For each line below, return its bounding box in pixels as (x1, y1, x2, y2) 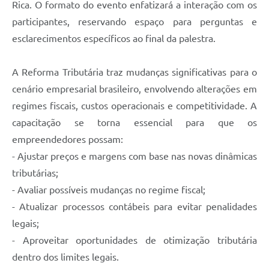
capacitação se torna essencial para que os (12, 117, 257, 128)
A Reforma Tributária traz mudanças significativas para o (12, 67, 257, 78)
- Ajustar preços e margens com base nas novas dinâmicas (12, 151, 257, 162)
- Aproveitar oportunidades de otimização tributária (12, 235, 257, 246)
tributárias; (12, 168, 58, 179)
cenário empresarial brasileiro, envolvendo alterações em (12, 83, 257, 95)
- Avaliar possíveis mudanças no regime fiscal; (12, 184, 205, 196)
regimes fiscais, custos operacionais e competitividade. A (12, 100, 257, 112)
